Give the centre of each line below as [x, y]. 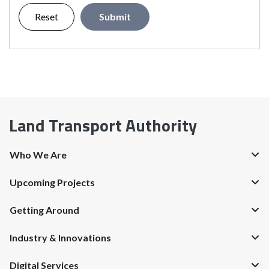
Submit [115, 16]
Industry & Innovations [60, 237]
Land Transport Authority [103, 125]
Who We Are [38, 155]
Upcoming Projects [52, 182]
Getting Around [44, 210]
